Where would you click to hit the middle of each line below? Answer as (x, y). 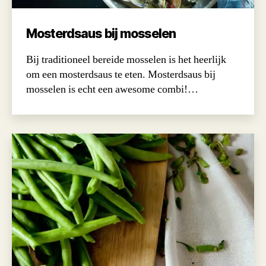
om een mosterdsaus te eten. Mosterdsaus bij (121, 75)
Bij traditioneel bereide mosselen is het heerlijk (126, 60)
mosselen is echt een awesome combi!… (112, 90)
